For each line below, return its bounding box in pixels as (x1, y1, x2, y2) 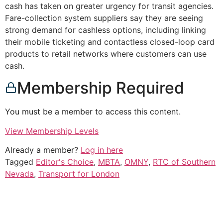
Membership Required (17, 78, 184, 98)
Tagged (5, 157, 36, 167)
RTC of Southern (153, 157, 216, 167)
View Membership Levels (5, 125, 99, 136)
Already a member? (5, 145, 81, 155)
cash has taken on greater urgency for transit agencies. (5, 1, 214, 11)
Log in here (81, 145, 123, 155)
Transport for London (38, 169, 119, 179)
